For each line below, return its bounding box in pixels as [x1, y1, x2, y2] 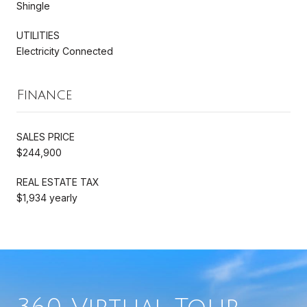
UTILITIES [16, 29, 60, 41]
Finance [16, 87, 73, 103]
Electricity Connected [16, 45, 113, 57]
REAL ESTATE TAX [16, 175, 99, 188]
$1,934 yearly [16, 191, 77, 204]
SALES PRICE [16, 130, 75, 143]
